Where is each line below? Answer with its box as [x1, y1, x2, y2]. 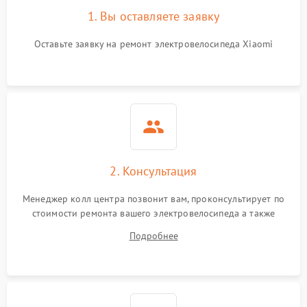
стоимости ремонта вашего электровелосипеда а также [32, 207, 275, 219]
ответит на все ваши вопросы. [88, 221, 219, 234]
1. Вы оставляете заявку [87, 8, 220, 24]
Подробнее [129, 230, 178, 242]
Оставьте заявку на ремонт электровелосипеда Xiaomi [34, 38, 273, 50]
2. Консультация [110, 163, 197, 179]
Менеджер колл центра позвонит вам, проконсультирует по [22, 193, 285, 205]
